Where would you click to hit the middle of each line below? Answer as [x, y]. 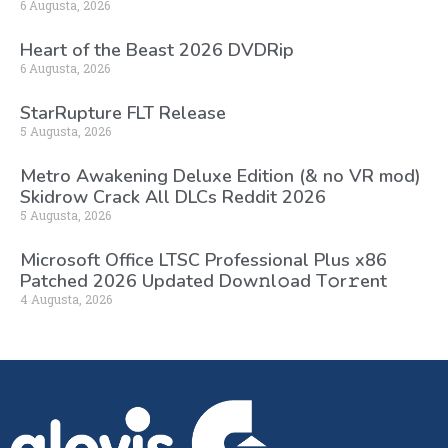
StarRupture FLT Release [123, 113]
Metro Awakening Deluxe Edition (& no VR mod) [220, 176]
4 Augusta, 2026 [66, 299]
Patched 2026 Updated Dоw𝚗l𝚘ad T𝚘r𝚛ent [203, 281]
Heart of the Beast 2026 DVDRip [157, 50]
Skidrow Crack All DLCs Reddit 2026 [173, 197]
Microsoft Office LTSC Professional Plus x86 [203, 260]
